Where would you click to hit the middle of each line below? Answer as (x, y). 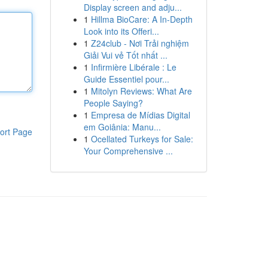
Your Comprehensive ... (128, 151)
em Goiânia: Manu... (122, 127)
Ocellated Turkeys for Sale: (142, 139)
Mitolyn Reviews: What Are (141, 91)
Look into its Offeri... (121, 31)
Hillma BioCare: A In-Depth (141, 19)
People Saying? (113, 103)
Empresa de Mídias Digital (140, 115)
